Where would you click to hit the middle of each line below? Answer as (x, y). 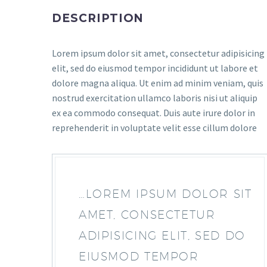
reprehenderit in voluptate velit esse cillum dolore (154, 128)
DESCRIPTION (98, 18)
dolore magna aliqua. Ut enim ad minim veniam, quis (158, 83)
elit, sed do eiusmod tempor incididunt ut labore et (155, 68)
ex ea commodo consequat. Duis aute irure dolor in (153, 113)
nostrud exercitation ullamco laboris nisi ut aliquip (155, 98)
